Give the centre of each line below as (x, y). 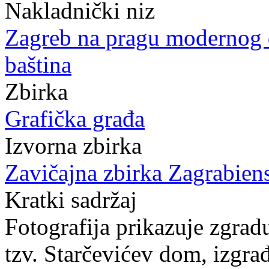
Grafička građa (75, 119)
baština (38, 65)
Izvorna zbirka (73, 146)
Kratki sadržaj (71, 200)
